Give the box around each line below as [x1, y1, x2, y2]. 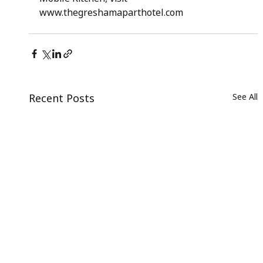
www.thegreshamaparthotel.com [39, 6, 183, 19]
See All [232, 91, 258, 103]
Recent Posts [28, 91, 95, 106]
